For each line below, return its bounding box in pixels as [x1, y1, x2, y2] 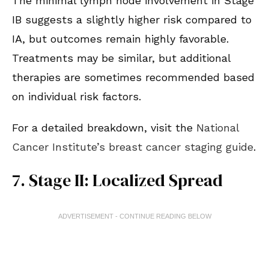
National [196, 121, 239, 134]
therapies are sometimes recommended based [12, 71, 255, 84]
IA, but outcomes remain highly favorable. [12, 32, 229, 46]
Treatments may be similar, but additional [12, 52, 231, 65]
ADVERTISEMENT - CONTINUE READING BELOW [58, 213, 211, 220]
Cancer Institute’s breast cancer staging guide [12, 141, 253, 154]
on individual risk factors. [12, 90, 141, 103]
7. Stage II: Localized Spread [12, 169, 223, 192]
